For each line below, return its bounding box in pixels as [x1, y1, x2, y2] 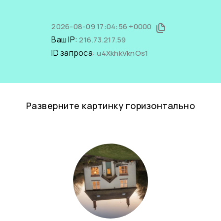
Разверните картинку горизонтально [26, 100, 195, 111]
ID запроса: [51, 47, 97, 58]
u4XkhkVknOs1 [97, 48, 148, 58]
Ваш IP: [51, 34, 79, 45]
